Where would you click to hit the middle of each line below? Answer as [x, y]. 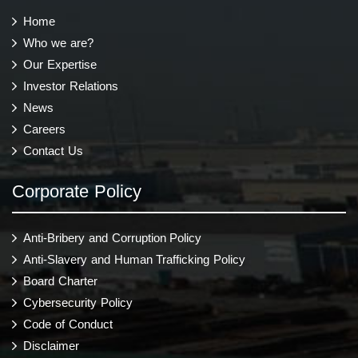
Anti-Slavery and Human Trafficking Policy [135, 259]
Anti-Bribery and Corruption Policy [113, 237]
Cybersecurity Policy [78, 302]
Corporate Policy [77, 191]
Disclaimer [51, 345]
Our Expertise [60, 64]
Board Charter [60, 280]
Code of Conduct [68, 324]
